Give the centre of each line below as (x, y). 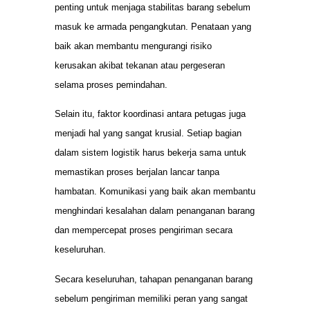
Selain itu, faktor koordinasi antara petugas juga (150, 114)
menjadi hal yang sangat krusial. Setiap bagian (148, 134)
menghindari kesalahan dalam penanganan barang (155, 211)
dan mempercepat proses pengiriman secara (144, 230)
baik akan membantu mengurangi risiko (133, 46)
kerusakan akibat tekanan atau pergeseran (140, 66)
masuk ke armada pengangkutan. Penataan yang (153, 27)
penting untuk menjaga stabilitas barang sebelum (153, 8)
